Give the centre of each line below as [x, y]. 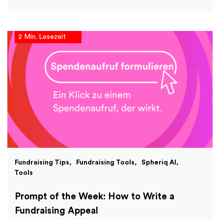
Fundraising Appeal [56, 211]
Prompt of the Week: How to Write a [95, 197]
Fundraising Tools [105, 162]
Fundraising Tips [42, 162]
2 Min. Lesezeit [42, 37]
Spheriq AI [159, 162]
